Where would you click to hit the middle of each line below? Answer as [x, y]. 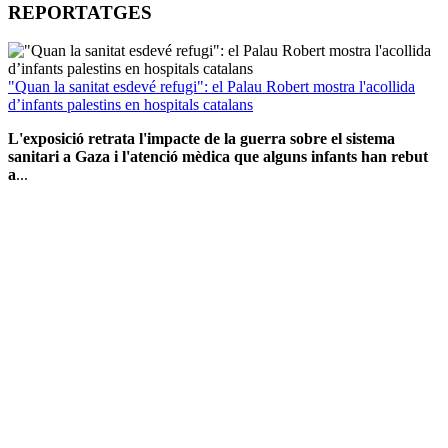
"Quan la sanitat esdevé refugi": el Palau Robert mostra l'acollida [211, 87]
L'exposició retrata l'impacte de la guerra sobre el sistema [201, 139]
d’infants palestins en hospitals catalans [130, 105]
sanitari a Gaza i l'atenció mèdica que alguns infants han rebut [218, 157]
